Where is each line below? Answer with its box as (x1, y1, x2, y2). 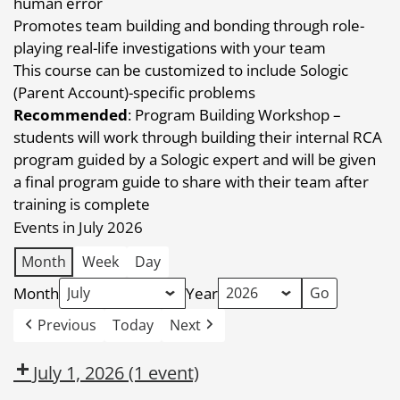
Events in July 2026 (13, 216, 143, 237)
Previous (37, 314, 96, 335)
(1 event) (129, 360, 199, 385)
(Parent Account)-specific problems (13, 81, 255, 103)
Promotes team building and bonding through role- (13, 14, 364, 36)
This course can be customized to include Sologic (13, 59, 348, 80)
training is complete (13, 193, 150, 214)
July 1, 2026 (33, 360, 129, 385)
